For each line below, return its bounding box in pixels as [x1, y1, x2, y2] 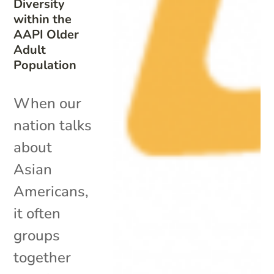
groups [13, 225, 61, 245]
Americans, [13, 181, 89, 201]
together [13, 247, 72, 267]
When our [13, 93, 82, 113]
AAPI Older [13, 26, 80, 43]
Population [13, 56, 77, 73]
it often [13, 203, 61, 223]
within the [13, 10, 72, 28]
